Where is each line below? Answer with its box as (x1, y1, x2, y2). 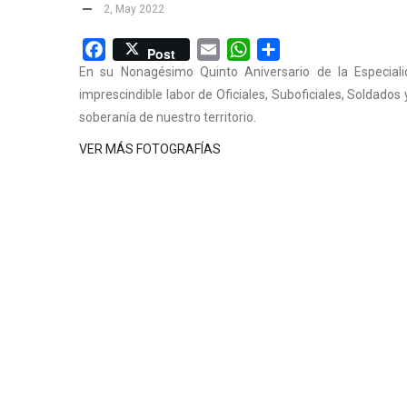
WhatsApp (250, 39, 315, 57)
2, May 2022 (101, 2, 164, 15)
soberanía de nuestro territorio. (79, 110, 256, 125)
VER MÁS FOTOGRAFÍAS (79, 142, 221, 157)
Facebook (105, 39, 168, 57)
